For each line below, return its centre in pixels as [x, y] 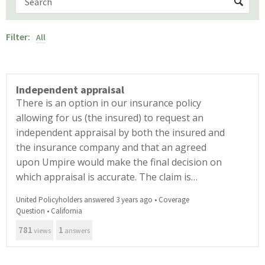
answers [77, 231]
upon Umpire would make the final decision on [119, 162]
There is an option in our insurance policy [109, 103]
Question [30, 211]
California [67, 211]
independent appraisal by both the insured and [120, 133]
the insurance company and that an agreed [111, 148]
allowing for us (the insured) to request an [110, 118]
